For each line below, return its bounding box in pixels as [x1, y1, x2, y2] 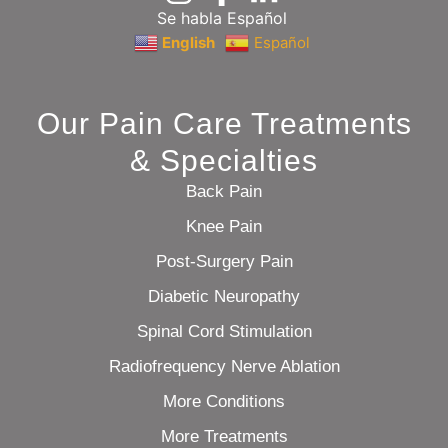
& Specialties [130, 144, 318, 178]
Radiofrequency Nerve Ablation [108, 357, 340, 377]
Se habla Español [156, 7, 287, 28]
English [161, 33, 215, 53]
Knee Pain [186, 217, 262, 237]
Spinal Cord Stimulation [136, 322, 312, 342]
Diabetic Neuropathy [148, 287, 300, 307]
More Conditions [163, 392, 285, 412]
